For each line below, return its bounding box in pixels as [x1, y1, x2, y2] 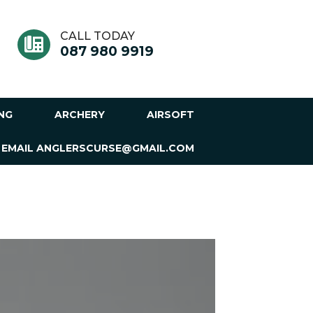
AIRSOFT [147, 108, 194, 121]
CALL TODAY [59, 29, 135, 43]
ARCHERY [54, 108, 105, 121]
